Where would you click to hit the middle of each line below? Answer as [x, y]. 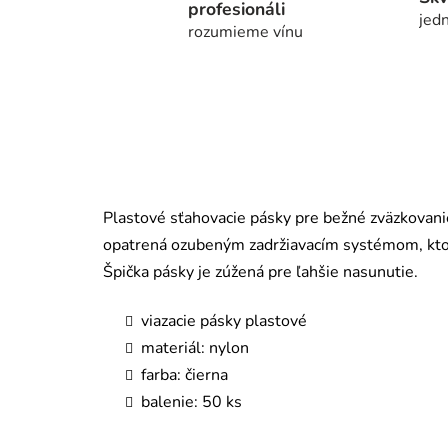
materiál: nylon [193, 347]
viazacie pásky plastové [222, 320]
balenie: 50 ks [189, 401]
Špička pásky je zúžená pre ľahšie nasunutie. [260, 271]
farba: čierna [182, 374]
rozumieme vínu [246, 31]
